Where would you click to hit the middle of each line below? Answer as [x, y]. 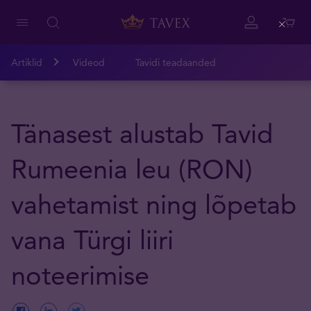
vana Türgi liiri [92, 240]
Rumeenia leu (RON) [132, 169]
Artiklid [27, 62]
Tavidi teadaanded [176, 62]
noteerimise [80, 275]
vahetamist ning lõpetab [154, 204]
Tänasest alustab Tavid [142, 134]
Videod [89, 62]
